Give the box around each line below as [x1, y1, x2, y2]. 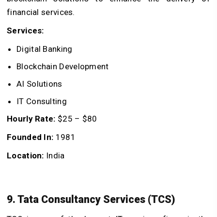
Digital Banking [16, 44, 73, 54]
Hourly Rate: [7, 114, 56, 124]
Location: [7, 151, 44, 161]
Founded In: [7, 132, 54, 142]
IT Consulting [16, 96, 67, 107]
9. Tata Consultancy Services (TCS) [7, 193, 175, 206]
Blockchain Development [16, 62, 109, 72]
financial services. [7, 7, 79, 17]
